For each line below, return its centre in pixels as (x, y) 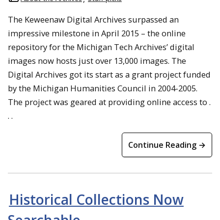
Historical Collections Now (96, 199)
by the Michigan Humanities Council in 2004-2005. (103, 88)
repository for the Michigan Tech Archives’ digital (101, 47)
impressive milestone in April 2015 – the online (97, 33)
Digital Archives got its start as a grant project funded (109, 74)
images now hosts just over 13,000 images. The (97, 61)
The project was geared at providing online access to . (109, 102)
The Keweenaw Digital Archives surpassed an (93, 19)
